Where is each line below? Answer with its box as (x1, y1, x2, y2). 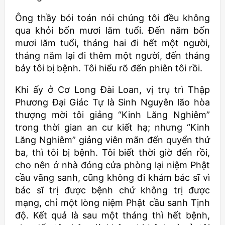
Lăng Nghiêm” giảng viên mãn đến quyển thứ (15, 135, 210, 146)
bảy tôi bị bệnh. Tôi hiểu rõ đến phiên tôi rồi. (15, 63, 202, 74)
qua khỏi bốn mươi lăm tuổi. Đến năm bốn (15, 25, 210, 36)
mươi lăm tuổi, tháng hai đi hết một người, (15, 38, 210, 49)
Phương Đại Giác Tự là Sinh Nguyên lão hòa (15, 97, 210, 108)
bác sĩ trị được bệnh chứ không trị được (15, 185, 210, 196)
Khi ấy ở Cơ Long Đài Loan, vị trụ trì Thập (15, 84, 210, 95)
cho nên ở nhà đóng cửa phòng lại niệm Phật (15, 160, 210, 171)
